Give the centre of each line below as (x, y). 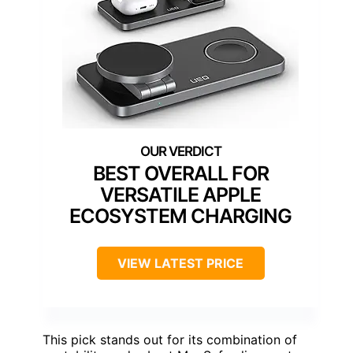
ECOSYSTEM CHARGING (180, 216)
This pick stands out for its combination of (170, 340)
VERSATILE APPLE (180, 195)
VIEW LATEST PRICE (180, 264)
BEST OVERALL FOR (180, 174)
